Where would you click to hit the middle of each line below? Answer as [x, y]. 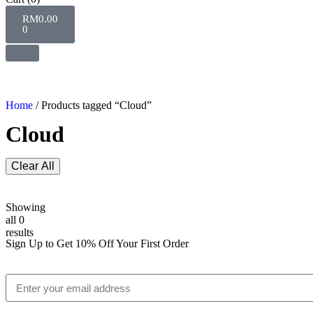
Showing [26, 207]
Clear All [33, 166]
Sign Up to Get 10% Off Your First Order [97, 243]
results [20, 232]
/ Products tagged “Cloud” [92, 105]
